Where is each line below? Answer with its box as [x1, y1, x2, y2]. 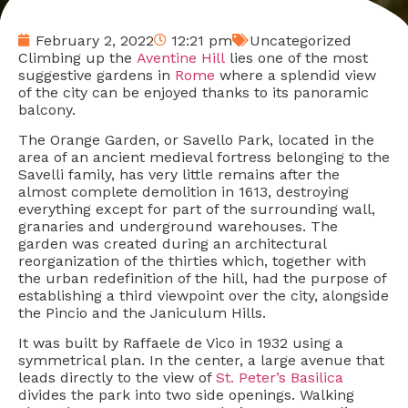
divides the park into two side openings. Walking [18, 386, 354, 404]
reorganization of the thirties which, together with [18, 251, 366, 270]
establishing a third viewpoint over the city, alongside [18, 286, 389, 304]
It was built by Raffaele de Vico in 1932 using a [18, 334, 343, 352]
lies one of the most [225, 48, 368, 66]
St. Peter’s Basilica [216, 369, 343, 387]
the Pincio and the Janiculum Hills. [18, 303, 266, 321]
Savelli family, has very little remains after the [18, 165, 340, 183]
